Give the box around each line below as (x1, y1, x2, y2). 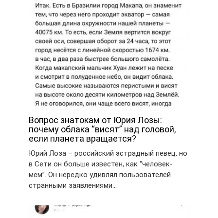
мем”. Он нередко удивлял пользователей (29, 170, 171, 179)
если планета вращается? (29, 133, 136, 144)
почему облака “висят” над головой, (29, 124, 176, 134)
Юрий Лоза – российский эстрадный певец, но (29, 148, 187, 158)
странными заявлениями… (29, 181, 117, 190)
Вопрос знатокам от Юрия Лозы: (29, 114, 162, 125)
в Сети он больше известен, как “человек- (29, 159, 173, 168)
